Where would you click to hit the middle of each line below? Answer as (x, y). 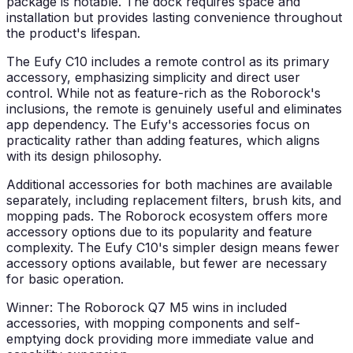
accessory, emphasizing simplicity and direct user (153, 78)
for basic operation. (65, 279)
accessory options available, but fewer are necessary (167, 264)
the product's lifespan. (73, 33)
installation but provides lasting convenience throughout (174, 18)
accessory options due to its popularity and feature (159, 232)
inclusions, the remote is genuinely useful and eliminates (174, 109)
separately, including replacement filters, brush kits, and (174, 201)
